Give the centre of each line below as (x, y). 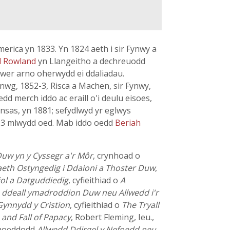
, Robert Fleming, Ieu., (112, 217)
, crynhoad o (117, 156)
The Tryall (140, 205)
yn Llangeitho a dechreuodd (92, 61)
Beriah (128, 123)
